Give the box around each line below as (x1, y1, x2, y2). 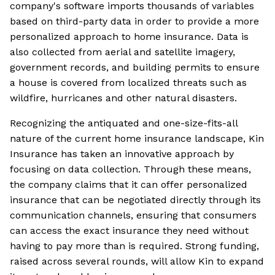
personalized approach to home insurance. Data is (10, 31, 249, 43)
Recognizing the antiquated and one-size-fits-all (10, 117, 238, 130)
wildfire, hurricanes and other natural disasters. (10, 92, 237, 104)
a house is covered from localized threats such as (10, 77, 247, 89)
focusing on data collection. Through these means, (10, 163, 251, 176)
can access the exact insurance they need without (10, 225, 249, 237)
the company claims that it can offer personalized (10, 179, 247, 191)
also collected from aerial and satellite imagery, (10, 46, 235, 58)
